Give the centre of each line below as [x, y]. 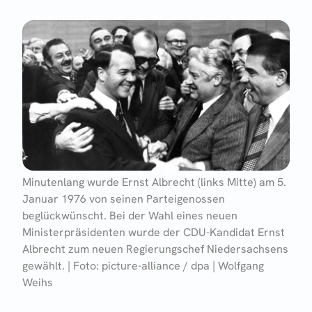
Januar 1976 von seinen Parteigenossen [124, 198]
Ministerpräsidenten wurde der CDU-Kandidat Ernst [154, 232]
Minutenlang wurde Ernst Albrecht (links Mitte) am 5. [154, 182]
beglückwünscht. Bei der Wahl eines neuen [130, 215]
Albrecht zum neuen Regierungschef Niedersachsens [155, 249]
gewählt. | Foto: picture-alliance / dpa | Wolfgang [143, 265]
